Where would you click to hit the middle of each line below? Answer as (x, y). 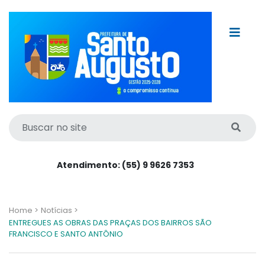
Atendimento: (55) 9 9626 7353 (125, 165)
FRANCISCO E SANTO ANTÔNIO (66, 234)
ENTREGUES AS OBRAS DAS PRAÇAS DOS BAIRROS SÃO (110, 222)
